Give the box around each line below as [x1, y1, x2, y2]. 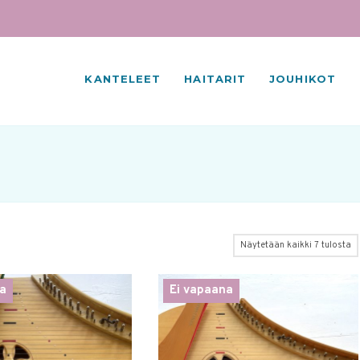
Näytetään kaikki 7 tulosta [240, 239, 352, 251]
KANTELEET [84, 72, 162, 85]
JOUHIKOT [269, 72, 336, 85]
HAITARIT [184, 72, 247, 85]
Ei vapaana [169, 282, 233, 298]
